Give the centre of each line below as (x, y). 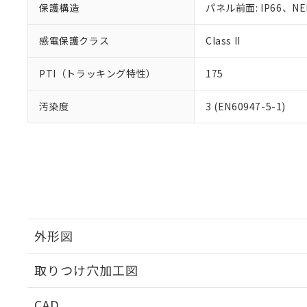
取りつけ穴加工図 (86, 270)
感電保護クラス (74, 40)
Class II (223, 40)
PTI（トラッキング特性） (98, 73)
